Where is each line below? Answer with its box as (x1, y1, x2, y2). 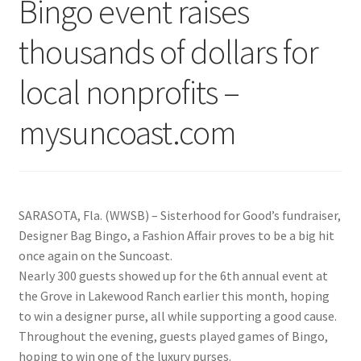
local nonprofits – (18, 71, 239, 114)
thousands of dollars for (18, 31, 318, 73)
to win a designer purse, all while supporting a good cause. (18, 307, 337, 324)
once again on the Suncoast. (18, 247, 172, 263)
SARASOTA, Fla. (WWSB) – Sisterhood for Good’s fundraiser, (18, 206, 341, 223)
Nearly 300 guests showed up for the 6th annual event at (18, 267, 328, 284)
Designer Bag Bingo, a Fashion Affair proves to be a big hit (18, 226, 334, 243)
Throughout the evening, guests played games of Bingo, (18, 327, 328, 344)
